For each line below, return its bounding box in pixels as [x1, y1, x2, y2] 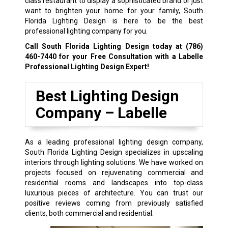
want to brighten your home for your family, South [24, 6, 204, 15]
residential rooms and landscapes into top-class [24, 178, 204, 187]
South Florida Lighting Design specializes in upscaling [24, 148, 204, 156]
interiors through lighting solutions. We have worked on [24, 158, 204, 166]
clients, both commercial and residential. [24, 209, 154, 217]
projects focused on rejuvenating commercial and [24, 168, 204, 177]
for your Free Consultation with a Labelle [56, 52, 204, 61]
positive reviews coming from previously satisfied [24, 198, 204, 207]
